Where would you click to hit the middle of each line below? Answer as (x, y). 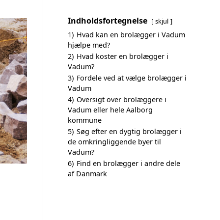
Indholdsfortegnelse (108, 21)
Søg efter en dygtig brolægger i (129, 131)
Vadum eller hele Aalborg (110, 110)
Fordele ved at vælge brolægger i (132, 78)
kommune (85, 120)
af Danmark (87, 174)
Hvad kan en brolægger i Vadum (131, 35)
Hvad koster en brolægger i (123, 56)
